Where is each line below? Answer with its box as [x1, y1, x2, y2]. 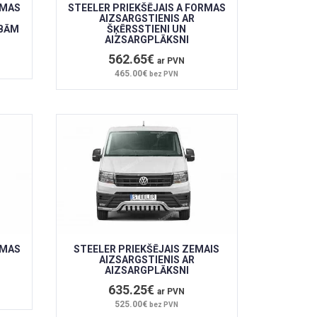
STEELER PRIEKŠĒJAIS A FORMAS [67, 2, 226, 14]
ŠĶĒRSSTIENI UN [107, 23, 187, 35]
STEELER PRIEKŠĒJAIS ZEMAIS [74, 243, 220, 255]
